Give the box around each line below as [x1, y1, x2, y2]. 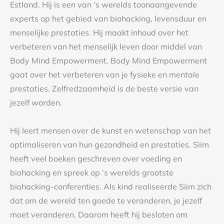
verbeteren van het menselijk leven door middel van [10, 41, 202, 51]
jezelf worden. [10, 97, 62, 107]
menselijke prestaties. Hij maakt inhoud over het [10, 27, 188, 37]
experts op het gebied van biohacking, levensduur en [10, 13, 206, 23]
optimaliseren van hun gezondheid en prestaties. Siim [10, 139, 209, 149]
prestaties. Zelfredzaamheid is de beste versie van [10, 83, 198, 93]
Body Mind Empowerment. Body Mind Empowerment [10, 55, 207, 65]
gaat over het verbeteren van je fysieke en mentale [10, 69, 199, 79]
